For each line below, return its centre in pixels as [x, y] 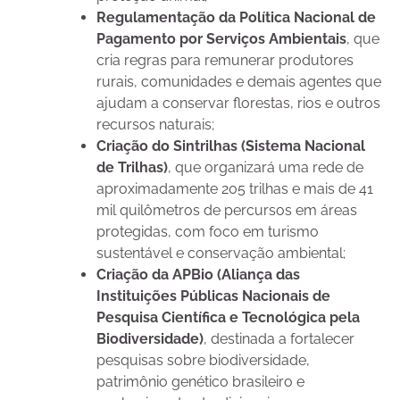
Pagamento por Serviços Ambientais [221, 39]
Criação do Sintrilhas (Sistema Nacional [231, 146]
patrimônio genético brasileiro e [200, 382]
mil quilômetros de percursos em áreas [227, 211]
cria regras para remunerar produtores [225, 61]
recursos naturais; [155, 125]
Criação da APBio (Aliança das [198, 275]
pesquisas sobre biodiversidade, [203, 361]
